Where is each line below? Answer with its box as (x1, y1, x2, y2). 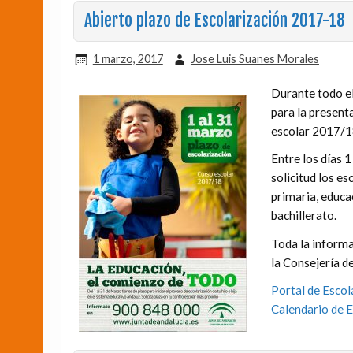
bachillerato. (270, 208, 336, 223)
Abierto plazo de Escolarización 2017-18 (84, 10, 344, 32)
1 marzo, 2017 (92, 51, 163, 65)
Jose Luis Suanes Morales (190, 51, 319, 65)
